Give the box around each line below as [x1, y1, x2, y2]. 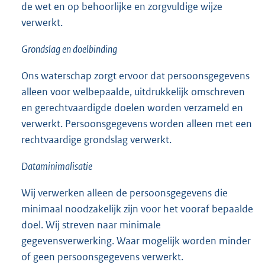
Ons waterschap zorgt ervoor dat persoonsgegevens [21, 69, 250, 83]
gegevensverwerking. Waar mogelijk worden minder [21, 234, 251, 248]
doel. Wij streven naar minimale [21, 218, 161, 232]
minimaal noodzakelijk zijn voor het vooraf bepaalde [21, 202, 253, 216]
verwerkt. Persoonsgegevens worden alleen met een [21, 117, 252, 131]
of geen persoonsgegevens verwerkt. [21, 250, 183, 264]
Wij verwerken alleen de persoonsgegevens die [21, 186, 228, 200]
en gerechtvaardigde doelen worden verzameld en [21, 101, 243, 115]
